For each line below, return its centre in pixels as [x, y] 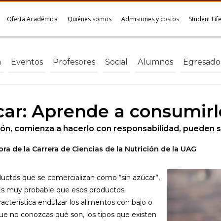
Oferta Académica [32, 19]
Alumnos [155, 62]
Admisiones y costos [150, 19]
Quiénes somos [90, 19]
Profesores [74, 62]
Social [116, 62]
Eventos [27, 62]
